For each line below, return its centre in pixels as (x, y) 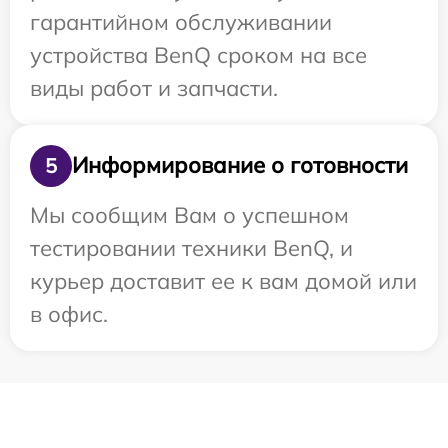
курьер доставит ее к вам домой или (223, 280)
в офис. (69, 313)
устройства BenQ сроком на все (198, 54)
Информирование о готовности (240, 165)
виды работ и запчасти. (154, 87)
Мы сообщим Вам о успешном (189, 214)
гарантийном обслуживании (181, 21)
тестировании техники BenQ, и (191, 247)
